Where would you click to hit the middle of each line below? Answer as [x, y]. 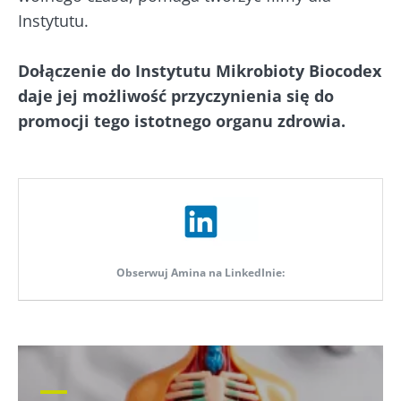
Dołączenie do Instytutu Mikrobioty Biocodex [200, 71]
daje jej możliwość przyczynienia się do [176, 96]
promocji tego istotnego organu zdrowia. [182, 121]
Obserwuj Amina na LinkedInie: [200, 273]
